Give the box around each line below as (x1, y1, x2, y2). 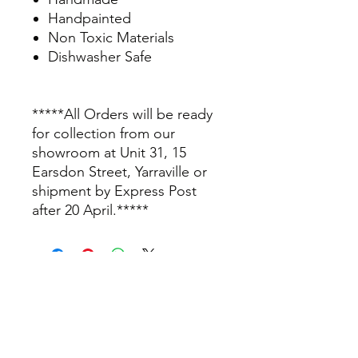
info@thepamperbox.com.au (56, 291, 200, 305)
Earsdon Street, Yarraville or (32, 163, 207, 181)
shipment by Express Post (32, 182, 197, 200)
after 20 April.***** (32, 201, 149, 219)
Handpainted (48, 10, 131, 27)
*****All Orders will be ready (32, 105, 213, 123)
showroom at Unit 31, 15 (32, 144, 186, 161)
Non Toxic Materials (48, 29, 174, 46)
